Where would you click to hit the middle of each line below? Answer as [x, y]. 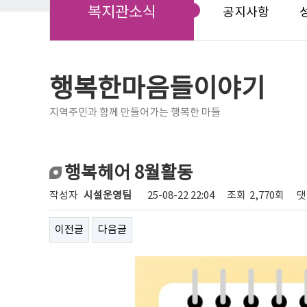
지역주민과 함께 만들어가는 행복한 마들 [135, 113]
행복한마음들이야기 [157, 90]
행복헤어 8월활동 [129, 174]
